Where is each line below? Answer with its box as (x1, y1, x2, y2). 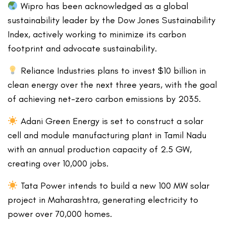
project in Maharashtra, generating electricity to (8, 194, 199, 206)
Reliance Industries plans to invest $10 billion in (18, 65, 206, 77)
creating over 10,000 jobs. (8, 158, 109, 169)
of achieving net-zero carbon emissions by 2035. (8, 93, 201, 105)
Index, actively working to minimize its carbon (8, 29, 187, 40)
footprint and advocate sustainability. (8, 43, 157, 54)
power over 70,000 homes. (8, 208, 112, 220)
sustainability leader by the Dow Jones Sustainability (8, 15, 216, 26)
